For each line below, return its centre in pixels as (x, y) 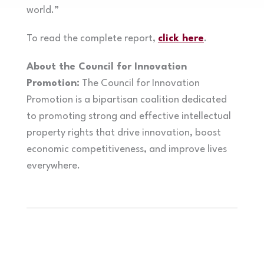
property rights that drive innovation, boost (123, 133)
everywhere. (53, 166)
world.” (42, 10)
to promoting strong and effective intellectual (128, 116)
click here (181, 38)
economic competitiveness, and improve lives (126, 149)
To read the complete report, (92, 38)
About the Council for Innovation (106, 67)
